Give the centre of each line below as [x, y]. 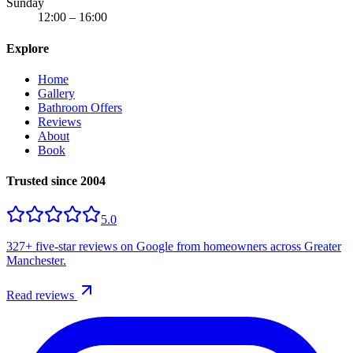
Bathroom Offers [80, 107]
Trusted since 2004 [56, 181]
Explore [28, 48]
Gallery [56, 93]
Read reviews [42, 295]
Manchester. [36, 261]
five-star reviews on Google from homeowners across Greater [187, 247]
